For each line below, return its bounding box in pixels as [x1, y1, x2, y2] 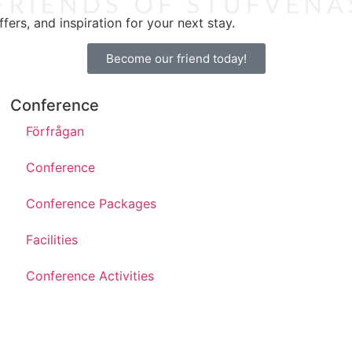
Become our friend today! [105, 51, 247, 67]
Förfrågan [26, 123, 85, 140]
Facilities [26, 232, 79, 248]
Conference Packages [26, 196, 157, 212]
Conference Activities [26, 268, 155, 284]
